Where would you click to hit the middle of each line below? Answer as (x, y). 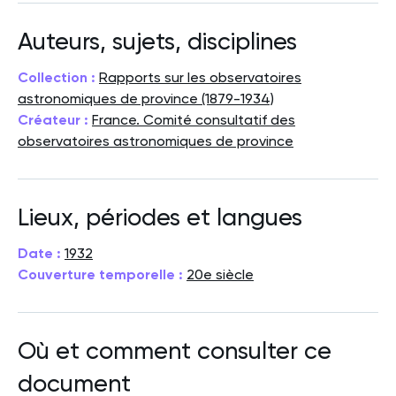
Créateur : (53, 119)
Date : (39, 253)
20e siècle (220, 274)
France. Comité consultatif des (194, 119)
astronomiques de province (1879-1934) (146, 98)
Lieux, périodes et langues (160, 217)
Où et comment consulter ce (175, 350)
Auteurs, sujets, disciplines (157, 41)
